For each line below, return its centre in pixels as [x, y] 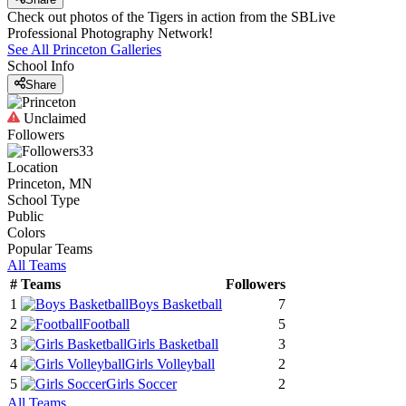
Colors [26, 232]
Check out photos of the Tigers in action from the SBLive [171, 17]
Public [25, 216]
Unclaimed [53, 118]
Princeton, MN [50, 183]
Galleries [134, 50]
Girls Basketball [173, 343]
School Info [41, 66]
